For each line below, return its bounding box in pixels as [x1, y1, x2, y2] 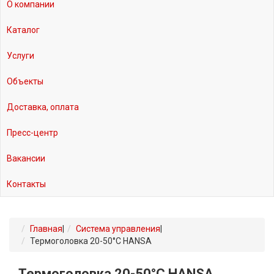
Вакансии [7, 154, 45, 164]
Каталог [7, 25, 40, 35]
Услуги [7, 51, 34, 61]
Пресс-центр [7, 128, 58, 138]
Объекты [7, 76, 43, 87]
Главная [30, 224, 62, 234]
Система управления [76, 224, 160, 234]
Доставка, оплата [7, 102, 79, 113]
